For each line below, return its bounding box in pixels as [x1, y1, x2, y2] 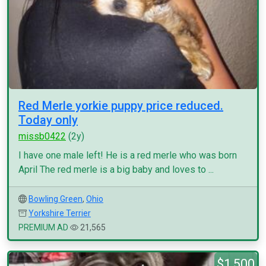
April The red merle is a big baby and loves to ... [18, 164, 214, 175]
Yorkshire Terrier [28, 208, 91, 218]
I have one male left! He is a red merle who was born [18, 150, 237, 161]
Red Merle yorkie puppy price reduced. [18, 99, 223, 113]
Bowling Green [28, 194, 83, 204]
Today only [18, 113, 78, 127]
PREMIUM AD [18, 223, 68, 232]
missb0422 [18, 131, 66, 142]
